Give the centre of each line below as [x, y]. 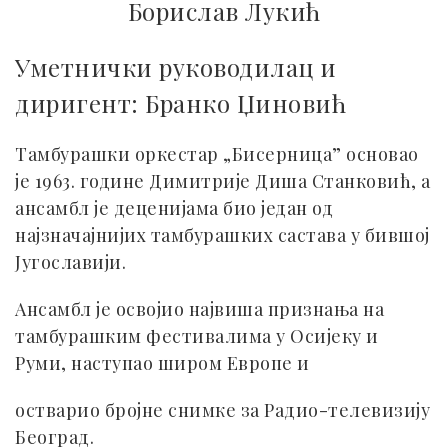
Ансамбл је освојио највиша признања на [199, 309]
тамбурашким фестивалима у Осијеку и [197, 336]
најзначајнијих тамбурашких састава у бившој [222, 235]
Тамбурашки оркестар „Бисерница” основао [217, 154]
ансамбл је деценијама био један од [174, 208]
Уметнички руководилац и [176, 67]
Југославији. [70, 262]
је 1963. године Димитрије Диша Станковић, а [223, 181]
